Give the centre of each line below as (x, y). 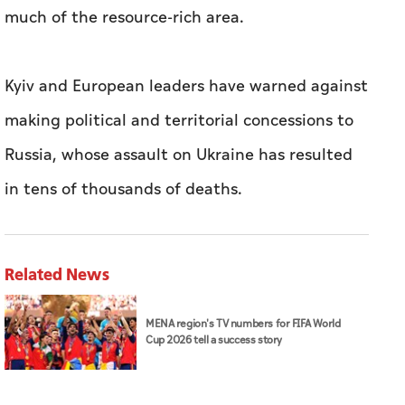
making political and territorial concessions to (179, 121)
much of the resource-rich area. (124, 18)
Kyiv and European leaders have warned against (186, 87)
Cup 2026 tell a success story (214, 340)
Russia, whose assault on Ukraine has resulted (179, 155)
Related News (57, 274)
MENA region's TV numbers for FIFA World (243, 324)
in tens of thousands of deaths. (123, 190)
